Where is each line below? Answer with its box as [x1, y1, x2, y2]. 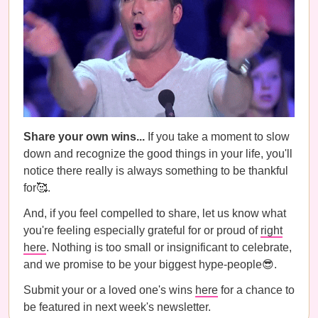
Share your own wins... [23, 130, 148, 143]
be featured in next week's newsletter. [23, 300, 211, 313]
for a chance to [218, 283, 295, 296]
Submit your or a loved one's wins [23, 283, 195, 296]
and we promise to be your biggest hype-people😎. [23, 258, 277, 270]
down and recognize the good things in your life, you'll [23, 147, 292, 160]
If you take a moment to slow [148, 130, 290, 143]
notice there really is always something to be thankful [23, 164, 288, 177]
